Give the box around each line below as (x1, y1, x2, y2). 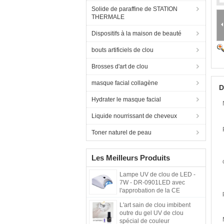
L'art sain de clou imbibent (119, 201, 190, 208)
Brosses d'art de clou (91, 63, 148, 70)
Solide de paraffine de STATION (91, 5, 177, 12)
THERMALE (91, 13, 124, 20)
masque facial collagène (91, 79, 158, 86)
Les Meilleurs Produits (91, 153, 170, 162)
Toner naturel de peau (91, 129, 151, 136)
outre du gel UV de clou (119, 209, 183, 216)
